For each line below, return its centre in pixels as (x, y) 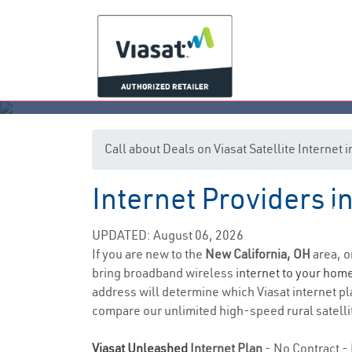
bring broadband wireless (164, 273)
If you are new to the (148, 254)
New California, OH (259, 254)
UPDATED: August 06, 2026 (168, 235)
